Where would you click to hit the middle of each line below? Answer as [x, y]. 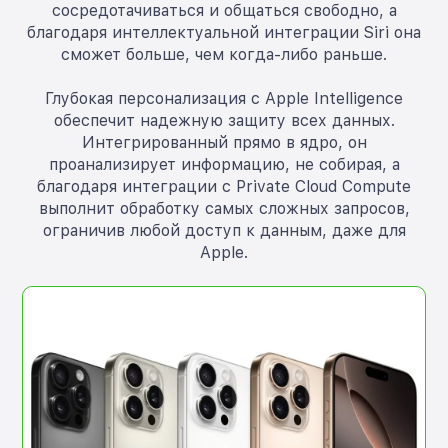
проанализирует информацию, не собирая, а [224, 165]
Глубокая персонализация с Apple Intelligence [224, 99]
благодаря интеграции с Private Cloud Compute [224, 187]
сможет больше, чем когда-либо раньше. [224, 55]
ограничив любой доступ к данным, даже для [224, 231]
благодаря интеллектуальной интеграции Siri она [224, 33]
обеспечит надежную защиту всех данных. [224, 121]
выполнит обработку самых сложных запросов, [224, 209]
